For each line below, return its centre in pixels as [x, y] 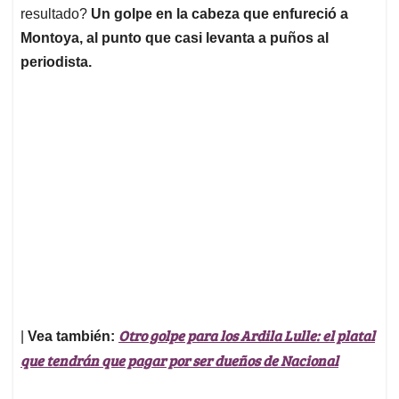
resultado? [56, 14]
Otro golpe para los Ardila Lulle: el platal [247, 336]
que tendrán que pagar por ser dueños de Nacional [179, 361]
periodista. [56, 62]
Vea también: [73, 337]
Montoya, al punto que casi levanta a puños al [175, 38]
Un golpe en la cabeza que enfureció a [220, 14]
